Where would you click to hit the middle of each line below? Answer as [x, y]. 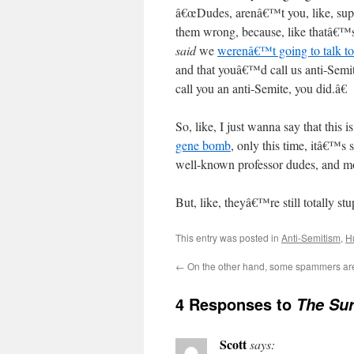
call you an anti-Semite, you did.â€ [261, 88]
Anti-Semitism [311, 237]
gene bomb [203, 145]
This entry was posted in [228, 237]
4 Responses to [236, 304]
